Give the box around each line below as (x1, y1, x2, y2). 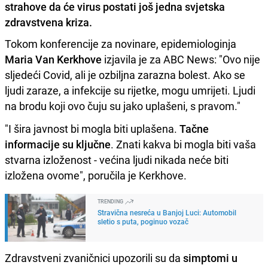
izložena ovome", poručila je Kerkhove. (5, 167, 187, 182)
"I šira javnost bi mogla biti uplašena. (5, 121, 179, 136)
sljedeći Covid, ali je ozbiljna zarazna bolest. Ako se (5, 67, 245, 82)
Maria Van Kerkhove (5, 51, 102, 66)
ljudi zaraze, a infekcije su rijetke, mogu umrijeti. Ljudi (5, 83, 255, 98)
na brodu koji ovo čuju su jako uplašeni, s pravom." (5, 98, 240, 113)
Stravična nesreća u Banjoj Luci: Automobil (98, 207, 236, 217)
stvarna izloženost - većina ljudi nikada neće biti (5, 152, 229, 167)
